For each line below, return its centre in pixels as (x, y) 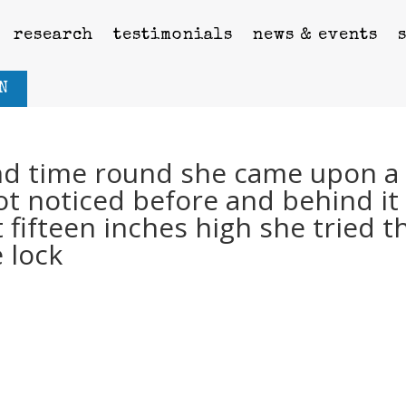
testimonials (173, 35)
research (53, 35)
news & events (315, 35)
